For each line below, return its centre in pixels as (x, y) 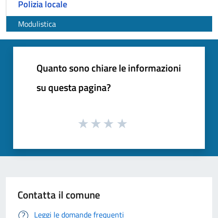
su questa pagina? (74, 88)
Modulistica (37, 24)
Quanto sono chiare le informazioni (109, 68)
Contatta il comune (59, 194)
